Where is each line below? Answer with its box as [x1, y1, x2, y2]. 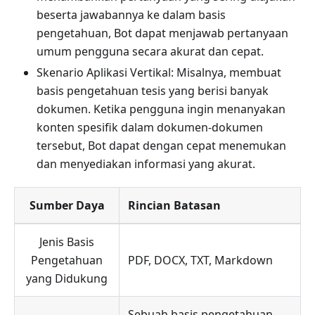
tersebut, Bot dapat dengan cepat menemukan [37, 138, 286, 153]
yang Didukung [26, 271, 108, 286]
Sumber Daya [29, 198, 105, 213]
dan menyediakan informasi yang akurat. [37, 156, 255, 172]
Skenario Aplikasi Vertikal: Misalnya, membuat [37, 65, 281, 80]
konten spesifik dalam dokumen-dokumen [37, 120, 263, 135]
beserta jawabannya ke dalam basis [37, 7, 226, 22]
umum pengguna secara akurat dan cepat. [37, 44, 264, 59]
